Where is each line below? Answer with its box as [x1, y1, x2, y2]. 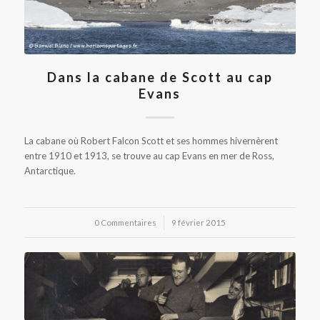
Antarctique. [24, 164, 76, 176]
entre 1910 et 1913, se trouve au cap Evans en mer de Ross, [24, 149, 274, 161]
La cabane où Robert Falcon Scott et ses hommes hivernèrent [24, 134, 278, 146]
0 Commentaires [94, 216, 156, 227]
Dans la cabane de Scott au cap [46, 69, 273, 85]
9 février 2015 [171, 216, 226, 227]
